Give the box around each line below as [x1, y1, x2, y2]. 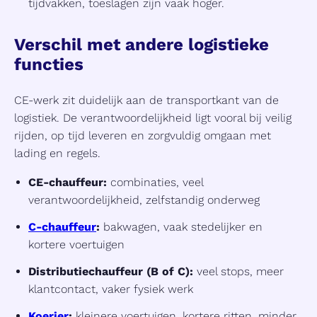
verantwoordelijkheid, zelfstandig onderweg [28, 193, 260, 207]
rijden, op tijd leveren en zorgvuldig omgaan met [14, 129, 271, 143]
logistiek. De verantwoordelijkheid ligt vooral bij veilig [14, 111, 292, 125]
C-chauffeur [28, 220, 96, 234]
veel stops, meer [193, 265, 284, 279]
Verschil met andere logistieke [14, 35, 269, 55]
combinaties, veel [107, 175, 203, 190]
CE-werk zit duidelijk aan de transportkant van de [14, 93, 279, 108]
